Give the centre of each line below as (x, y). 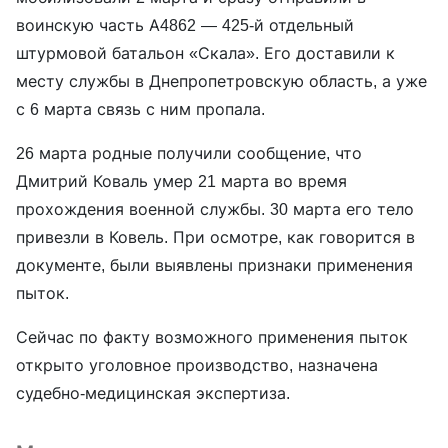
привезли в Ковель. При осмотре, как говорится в (215, 237)
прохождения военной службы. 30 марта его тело (215, 209)
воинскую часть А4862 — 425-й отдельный (185, 25)
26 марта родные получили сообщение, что (189, 153)
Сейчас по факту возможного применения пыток (212, 337)
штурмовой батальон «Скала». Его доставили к (205, 53)
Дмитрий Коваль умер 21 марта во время (181, 181)
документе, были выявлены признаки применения (214, 265)
